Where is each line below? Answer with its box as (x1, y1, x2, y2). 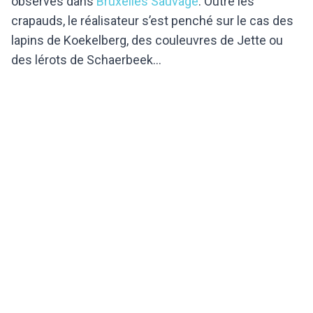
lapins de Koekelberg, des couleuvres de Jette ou (11, 32, 283, 48)
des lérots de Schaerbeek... (11, 52, 161, 67)
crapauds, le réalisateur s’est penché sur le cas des (11, 13, 293, 28)
